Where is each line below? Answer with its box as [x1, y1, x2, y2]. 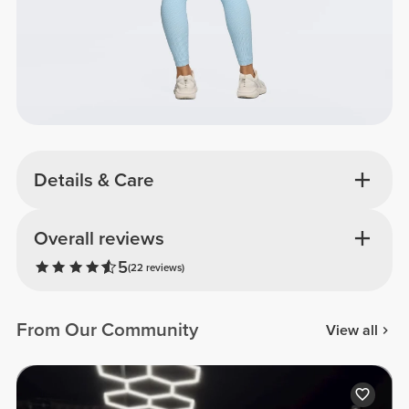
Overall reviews [33, 227, 164, 250]
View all [325, 320, 378, 340]
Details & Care [33, 168, 154, 192]
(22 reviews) [127, 260, 184, 274]
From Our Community [16, 319, 199, 342]
